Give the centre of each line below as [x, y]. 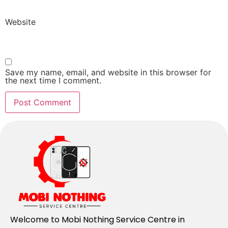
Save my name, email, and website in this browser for [108, 73]
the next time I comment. [53, 81]
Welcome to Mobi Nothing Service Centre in [97, 220]
